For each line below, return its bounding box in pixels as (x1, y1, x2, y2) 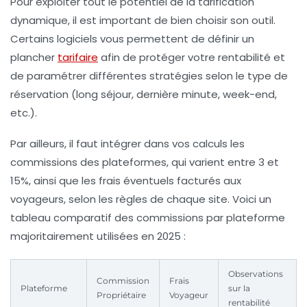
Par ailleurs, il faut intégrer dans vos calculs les (10, 136, 245, 151)
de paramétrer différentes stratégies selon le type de (10, 68, 288, 83)
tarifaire (58, 49, 98, 64)
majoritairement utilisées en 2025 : (10, 228, 186, 243)
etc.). (10, 105, 37, 120)
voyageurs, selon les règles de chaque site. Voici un (10, 191, 271, 206)
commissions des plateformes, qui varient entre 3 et (10, 154, 279, 169)
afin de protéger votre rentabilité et (98, 49, 285, 64)
